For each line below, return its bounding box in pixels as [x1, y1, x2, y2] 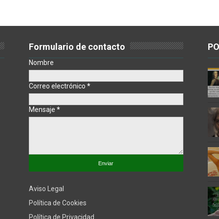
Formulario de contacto [28, 42, 125, 52]
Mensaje [28, 106, 57, 113]
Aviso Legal [28, 184, 64, 193]
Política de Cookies [28, 198, 87, 207]
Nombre [28, 59, 54, 66]
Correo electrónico [28, 82, 87, 90]
